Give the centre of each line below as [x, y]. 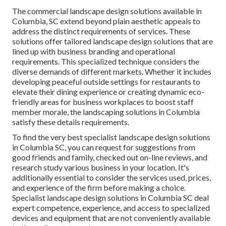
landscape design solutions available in [136, 11]
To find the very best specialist [65, 137]
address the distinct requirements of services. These [101, 31]
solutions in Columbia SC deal [157, 198]
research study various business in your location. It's [101, 167]
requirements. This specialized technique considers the [106, 62]
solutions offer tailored [52, 41]
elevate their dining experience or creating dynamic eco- [108, 92]
